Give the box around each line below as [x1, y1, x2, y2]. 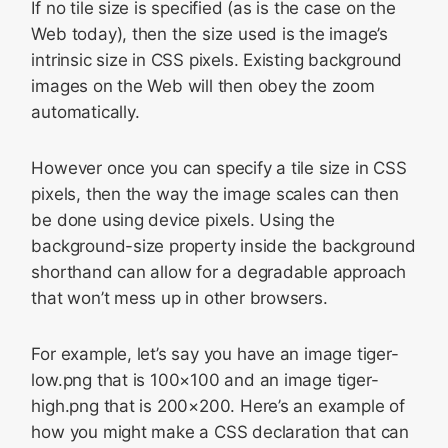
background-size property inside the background [31, 236, 416, 256]
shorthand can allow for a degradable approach [31, 262, 406, 282]
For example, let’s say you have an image [31, 344, 357, 364]
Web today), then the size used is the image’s [31, 24, 388, 44]
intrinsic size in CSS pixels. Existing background [31, 50, 403, 70]
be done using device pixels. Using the [31, 210, 335, 230]
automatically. [31, 102, 140, 122]
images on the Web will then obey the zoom [31, 76, 375, 96]
